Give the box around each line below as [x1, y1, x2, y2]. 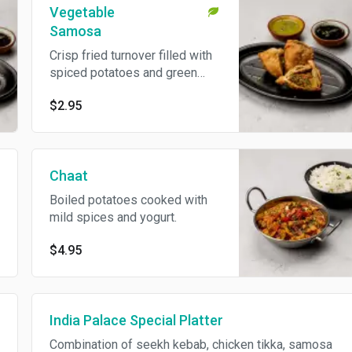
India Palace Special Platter [49, 312, 223, 328]
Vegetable [49, 4, 115, 20]
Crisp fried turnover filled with [49, 48, 212, 63]
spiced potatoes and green [49, 65, 197, 80]
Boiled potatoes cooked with [49, 192, 207, 207]
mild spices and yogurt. [49, 210, 177, 225]
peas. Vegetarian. [49, 82, 144, 97]
